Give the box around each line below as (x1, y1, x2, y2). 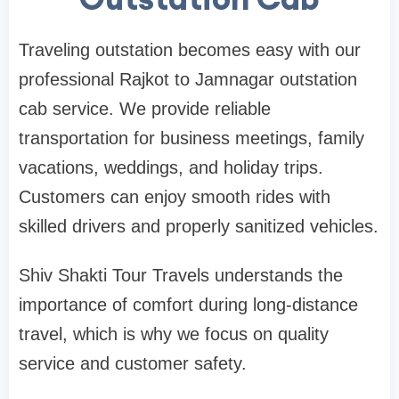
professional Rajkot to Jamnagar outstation (19, 69, 357, 90)
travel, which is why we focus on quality (19, 324, 329, 345)
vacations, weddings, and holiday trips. (19, 158, 323, 178)
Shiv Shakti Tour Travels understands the (19, 265, 343, 286)
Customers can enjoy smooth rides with (19, 187, 330, 208)
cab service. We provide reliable (19, 99, 271, 119)
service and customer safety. (19, 354, 247, 374)
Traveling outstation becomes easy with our (19, 40, 361, 61)
